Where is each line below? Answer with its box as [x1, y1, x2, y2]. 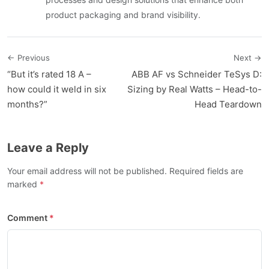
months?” [7, 98, 47, 110]
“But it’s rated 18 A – [7, 68, 91, 80]
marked [7, 179, 40, 190]
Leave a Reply [7, 141, 89, 156]
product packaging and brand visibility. [46, 10, 201, 20]
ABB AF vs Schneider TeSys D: [131, 68, 262, 80]
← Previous [7, 53, 50, 63]
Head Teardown [195, 98, 262, 110]
